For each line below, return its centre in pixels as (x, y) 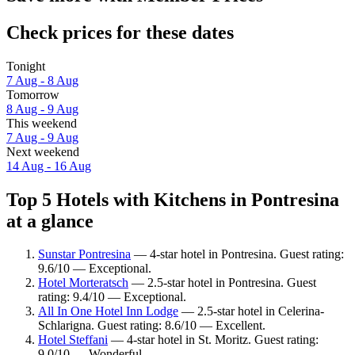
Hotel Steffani (73, 340)
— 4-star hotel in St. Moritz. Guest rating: (213, 340)
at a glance (50, 221)
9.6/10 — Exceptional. (95, 269)
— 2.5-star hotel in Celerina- (251, 311)
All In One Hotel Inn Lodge (108, 311)
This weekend (42, 123)
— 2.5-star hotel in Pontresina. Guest (222, 283)
